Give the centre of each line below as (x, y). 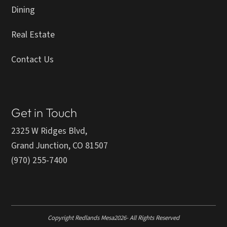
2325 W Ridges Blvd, (49, 131)
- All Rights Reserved (153, 218)
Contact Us (33, 60)
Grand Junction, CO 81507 (60, 146)
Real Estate (33, 35)
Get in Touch (44, 113)
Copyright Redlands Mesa (81, 218)
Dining (23, 10)
